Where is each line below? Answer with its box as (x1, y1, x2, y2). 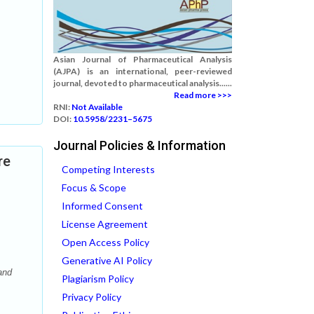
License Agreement (62, 218, 148, 230)
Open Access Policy (62, 236, 149, 248)
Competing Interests (62, 163, 155, 175)
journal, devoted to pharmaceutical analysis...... (53, 78, 232, 88)
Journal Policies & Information (53, 138, 226, 153)
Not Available (71, 102, 123, 112)
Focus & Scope (62, 182, 126, 193)
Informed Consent (62, 200, 143, 212)
